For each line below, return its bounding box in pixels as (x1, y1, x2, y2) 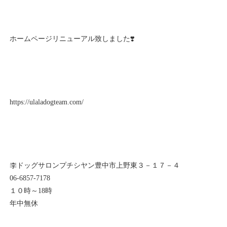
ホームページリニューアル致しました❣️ (10, 34, 135, 43)
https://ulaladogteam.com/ (10, 98, 84, 106)
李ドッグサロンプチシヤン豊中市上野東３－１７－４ (10, 161, 180, 169)
